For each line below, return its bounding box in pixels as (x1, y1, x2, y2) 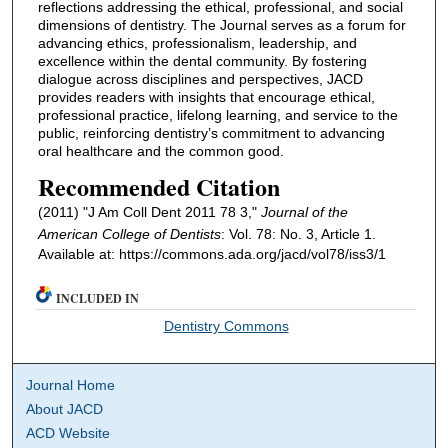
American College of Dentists (37, 226, 221, 243)
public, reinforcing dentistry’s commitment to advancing (37, 124, 385, 141)
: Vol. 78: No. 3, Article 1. (220, 226, 376, 243)
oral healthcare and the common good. (37, 142, 284, 159)
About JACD (26, 401, 104, 418)
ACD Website (26, 425, 111, 442)
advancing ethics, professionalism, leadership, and (37, 34, 357, 51)
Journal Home (26, 377, 116, 394)
